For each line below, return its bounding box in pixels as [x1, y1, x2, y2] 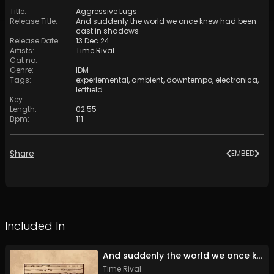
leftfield [76, 84, 103, 95]
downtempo [166, 75, 212, 86]
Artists [10, 45, 32, 56]
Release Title [10, 16, 56, 27]
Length [10, 104, 35, 115]
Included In [5, 218, 65, 234]
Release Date [10, 35, 58, 46]
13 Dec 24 [76, 35, 109, 46]
